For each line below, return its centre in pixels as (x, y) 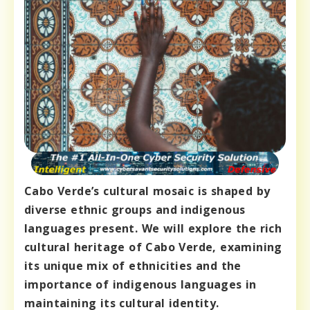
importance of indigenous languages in (140, 285)
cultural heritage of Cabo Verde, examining (153, 247)
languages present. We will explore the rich (153, 229)
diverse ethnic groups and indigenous (135, 210)
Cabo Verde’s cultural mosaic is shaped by (147, 191)
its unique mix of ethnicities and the (133, 266)
